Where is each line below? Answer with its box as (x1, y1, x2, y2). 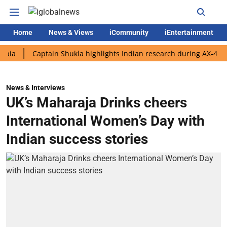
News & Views (49, 28, 93, 36)
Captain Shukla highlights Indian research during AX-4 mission (6, 48, 219, 58)
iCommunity (109, 28, 148, 36)
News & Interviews (6, 84, 65, 92)
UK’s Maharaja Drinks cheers (6, 94, 187, 111)
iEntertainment (165, 28, 213, 36)
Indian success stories (6, 131, 148, 147)
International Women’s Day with (6, 112, 205, 129)
